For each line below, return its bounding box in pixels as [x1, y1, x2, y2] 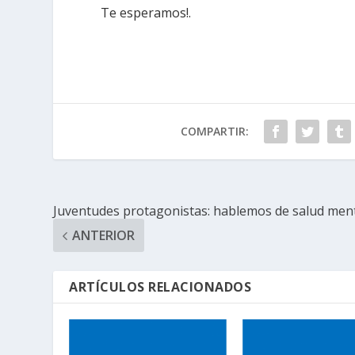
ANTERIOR [72, 227, 136, 245]
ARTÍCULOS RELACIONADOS [69, 278, 252, 296]
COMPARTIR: [180, 124, 249, 139]
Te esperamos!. [101, 4, 192, 22]
